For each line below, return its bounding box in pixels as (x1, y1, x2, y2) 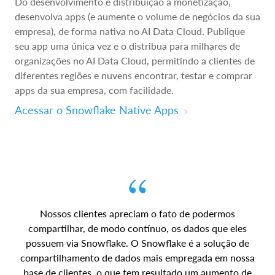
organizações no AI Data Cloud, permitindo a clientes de (15, 55, 255, 67)
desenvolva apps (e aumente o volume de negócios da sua (15, 10, 260, 23)
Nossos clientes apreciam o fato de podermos (40, 207, 235, 220)
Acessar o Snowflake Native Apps (15, 103, 179, 117)
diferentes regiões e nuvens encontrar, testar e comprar (15, 69, 252, 82)
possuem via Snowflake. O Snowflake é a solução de (26, 237, 249, 249)
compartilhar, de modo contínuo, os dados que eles (28, 222, 247, 234)
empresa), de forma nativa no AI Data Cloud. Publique (15, 25, 245, 37)
